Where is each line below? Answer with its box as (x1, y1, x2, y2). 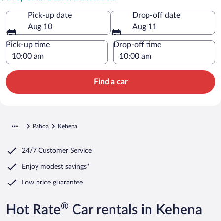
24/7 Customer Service (22, 147, 92, 154)
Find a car (93, 77, 128, 86)
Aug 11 (132, 22, 157, 31)
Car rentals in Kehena (69, 202, 202, 217)
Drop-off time (113, 40, 161, 49)
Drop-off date (132, 11, 180, 19)
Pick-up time (6, 40, 50, 49)
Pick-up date (28, 11, 72, 19)
